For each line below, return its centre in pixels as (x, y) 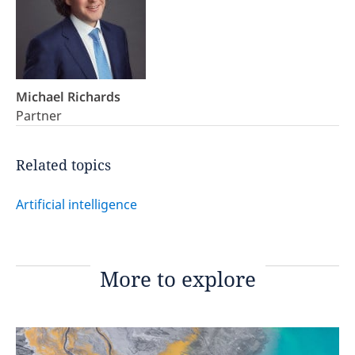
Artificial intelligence (76, 204)
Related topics (63, 165)
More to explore (177, 279)
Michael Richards (68, 97)
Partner (39, 116)
